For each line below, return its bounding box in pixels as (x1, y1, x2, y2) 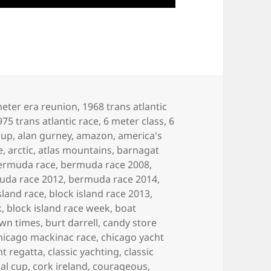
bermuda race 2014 (68, 172, 158, 186)
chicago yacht (101, 230, 165, 244)
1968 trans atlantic (82, 99, 168, 113)
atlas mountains (38, 143, 113, 157)
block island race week (7, 201, 111, 215)
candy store (103, 215, 157, 229)
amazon (76, 128, 114, 142)
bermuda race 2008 (60, 157, 150, 171)
